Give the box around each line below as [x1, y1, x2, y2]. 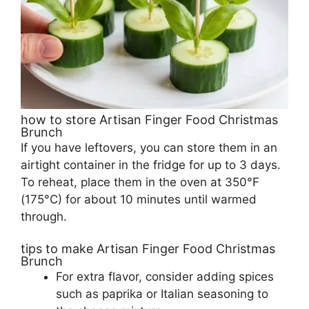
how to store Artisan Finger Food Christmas [21, 112, 278, 127]
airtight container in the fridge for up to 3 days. [21, 157, 281, 172]
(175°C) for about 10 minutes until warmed [21, 192, 257, 206]
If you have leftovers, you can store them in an [21, 140, 277, 154]
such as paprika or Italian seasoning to [56, 287, 268, 301]
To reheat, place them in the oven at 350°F [21, 175, 259, 189]
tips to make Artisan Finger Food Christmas [21, 241, 275, 257]
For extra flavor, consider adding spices [56, 270, 274, 284]
